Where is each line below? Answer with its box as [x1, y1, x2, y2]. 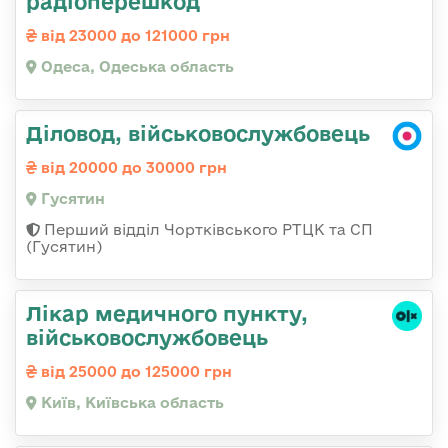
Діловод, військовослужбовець [26, 120, 370, 145]
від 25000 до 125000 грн [37, 362, 232, 380]
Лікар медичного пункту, [26, 300, 308, 325]
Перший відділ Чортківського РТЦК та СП [40, 220, 373, 238]
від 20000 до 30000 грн [37, 158, 227, 176]
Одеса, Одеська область [37, 57, 234, 75]
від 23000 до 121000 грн [37, 26, 230, 44]
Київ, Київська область [37, 393, 224, 411]
